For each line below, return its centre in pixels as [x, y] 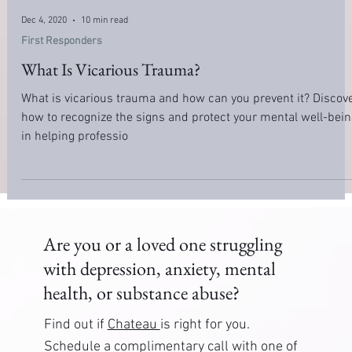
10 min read [104, 133]
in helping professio [74, 249]
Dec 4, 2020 [44, 133]
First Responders [61, 154]
